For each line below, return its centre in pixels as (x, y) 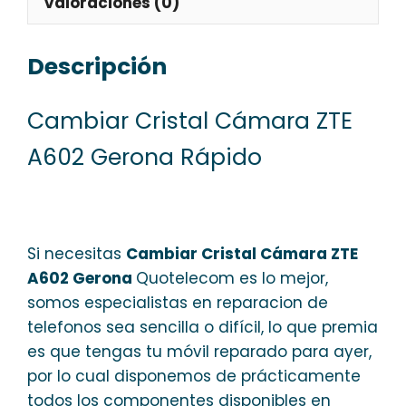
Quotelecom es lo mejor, (232, 278)
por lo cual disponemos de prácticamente (194, 376)
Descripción (97, 67)
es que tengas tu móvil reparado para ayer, (199, 351)
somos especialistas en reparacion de (178, 302)
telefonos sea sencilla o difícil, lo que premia (203, 327)
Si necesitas (77, 253)
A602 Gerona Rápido (145, 157)
